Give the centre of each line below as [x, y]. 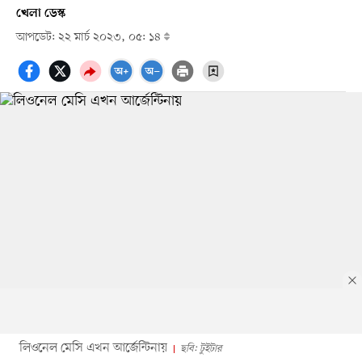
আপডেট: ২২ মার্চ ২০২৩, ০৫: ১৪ [90, 37]
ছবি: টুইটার [201, 348]
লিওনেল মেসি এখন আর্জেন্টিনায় [93, 348]
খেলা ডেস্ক [40, 13]
